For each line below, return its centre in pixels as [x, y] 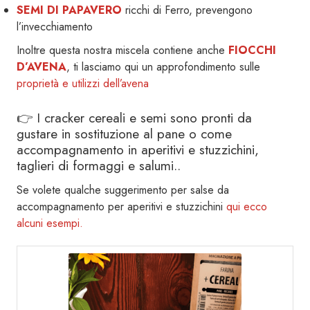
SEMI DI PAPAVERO [69, 10]
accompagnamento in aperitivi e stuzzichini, [138, 150]
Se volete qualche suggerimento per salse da [123, 190]
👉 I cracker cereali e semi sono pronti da [134, 118]
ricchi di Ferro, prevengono [187, 10]
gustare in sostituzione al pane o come [124, 134]
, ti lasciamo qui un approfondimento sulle [163, 67]
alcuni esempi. [50, 223]
